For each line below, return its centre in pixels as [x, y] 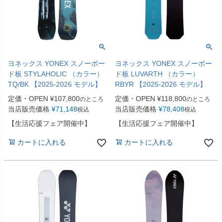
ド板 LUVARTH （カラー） [157, 74]
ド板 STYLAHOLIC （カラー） [56, 74]
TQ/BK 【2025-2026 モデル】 [55, 84]
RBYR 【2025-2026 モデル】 [161, 84]
